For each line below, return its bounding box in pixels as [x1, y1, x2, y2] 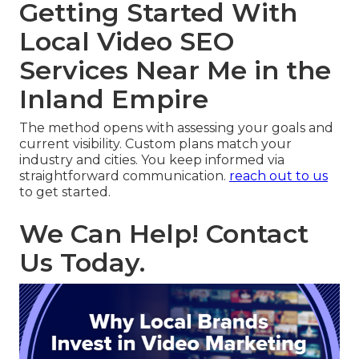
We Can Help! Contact [19, 218, 309, 250]
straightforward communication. [19, 168, 229, 184]
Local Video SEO [19, 26, 234, 58]
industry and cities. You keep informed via [19, 152, 284, 168]
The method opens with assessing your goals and [19, 120, 333, 136]
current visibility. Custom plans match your [19, 136, 292, 152]
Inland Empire [19, 83, 208, 115]
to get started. [19, 184, 111, 200]
